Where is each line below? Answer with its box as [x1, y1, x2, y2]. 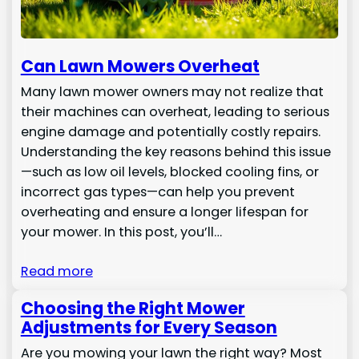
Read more [20, 262, 93, 281]
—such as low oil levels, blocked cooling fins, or [20, 163, 319, 182]
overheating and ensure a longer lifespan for [20, 203, 309, 222]
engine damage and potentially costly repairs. [20, 123, 321, 142]
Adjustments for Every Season [20, 315, 277, 339]
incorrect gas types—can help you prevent [20, 183, 295, 202]
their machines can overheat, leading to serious [20, 103, 329, 122]
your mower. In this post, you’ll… [20, 223, 222, 242]
